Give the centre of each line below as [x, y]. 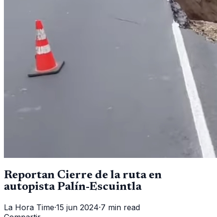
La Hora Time [29, 207]
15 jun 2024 [77, 207]
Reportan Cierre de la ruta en [83, 175]
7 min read [120, 207]
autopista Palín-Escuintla [73, 187]
